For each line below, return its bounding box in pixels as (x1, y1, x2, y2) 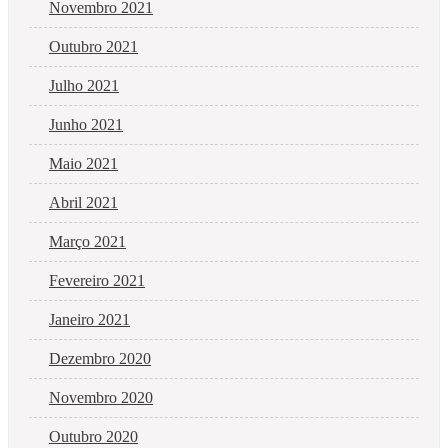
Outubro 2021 (49, 37, 138, 55)
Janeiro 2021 (49, 310, 130, 328)
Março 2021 (49, 232, 126, 250)
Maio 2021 (49, 154, 118, 172)
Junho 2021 (49, 115, 123, 133)
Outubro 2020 (49, 427, 138, 445)
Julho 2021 (49, 76, 119, 94)
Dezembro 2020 (49, 349, 151, 367)
